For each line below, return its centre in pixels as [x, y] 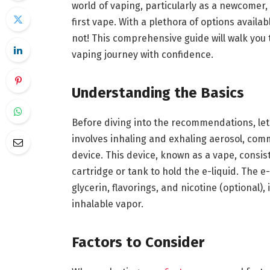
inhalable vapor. [107, 204]
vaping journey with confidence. [142, 54]
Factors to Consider [138, 243]
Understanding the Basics [158, 93]
